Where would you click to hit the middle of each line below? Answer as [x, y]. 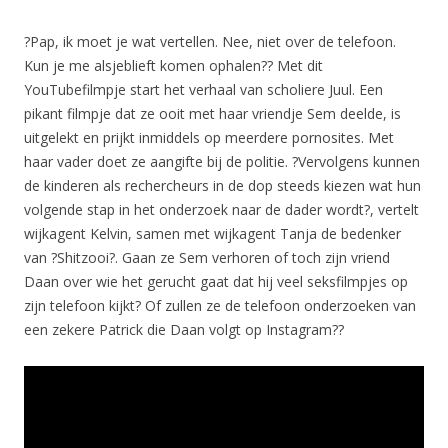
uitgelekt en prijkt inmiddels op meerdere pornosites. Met [209, 137]
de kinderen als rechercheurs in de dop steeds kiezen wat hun [222, 185]
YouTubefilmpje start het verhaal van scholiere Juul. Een [203, 89]
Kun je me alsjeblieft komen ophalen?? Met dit [173, 65]
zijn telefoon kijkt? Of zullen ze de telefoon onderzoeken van [220, 305]
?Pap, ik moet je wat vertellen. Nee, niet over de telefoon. [210, 41]
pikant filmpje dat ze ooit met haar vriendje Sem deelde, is [212, 113]
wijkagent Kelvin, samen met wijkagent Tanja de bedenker [212, 233]
